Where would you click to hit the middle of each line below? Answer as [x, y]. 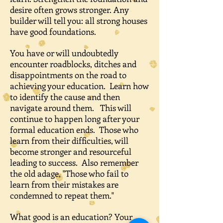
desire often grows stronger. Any [69, 9]
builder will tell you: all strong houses [79, 20]
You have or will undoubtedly [64, 53]
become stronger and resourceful [71, 151]
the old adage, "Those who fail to [69, 173]
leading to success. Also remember [74, 162]
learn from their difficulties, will [69, 140]
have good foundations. [54, 31]
